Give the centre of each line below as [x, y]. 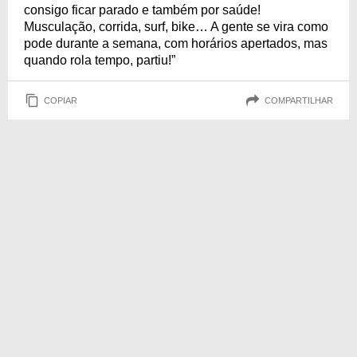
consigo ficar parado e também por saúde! [142, 10]
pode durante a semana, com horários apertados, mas [176, 44]
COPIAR [61, 100]
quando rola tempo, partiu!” [100, 61]
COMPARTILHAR [299, 100]
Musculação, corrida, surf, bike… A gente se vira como [176, 27]
